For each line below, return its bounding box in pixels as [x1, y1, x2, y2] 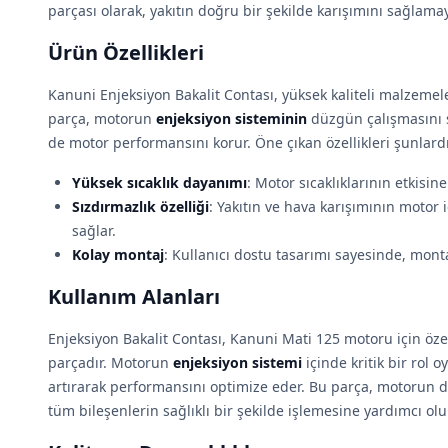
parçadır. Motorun [48, 353, 173, 372]
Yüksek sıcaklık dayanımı [72, 173, 247, 192]
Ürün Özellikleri [48, 39, 204, 66]
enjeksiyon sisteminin [156, 109, 307, 128]
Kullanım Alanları [48, 283, 220, 310]
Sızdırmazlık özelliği [72, 197, 209, 216]
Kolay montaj [72, 245, 164, 264]
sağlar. [72, 221, 116, 240]
